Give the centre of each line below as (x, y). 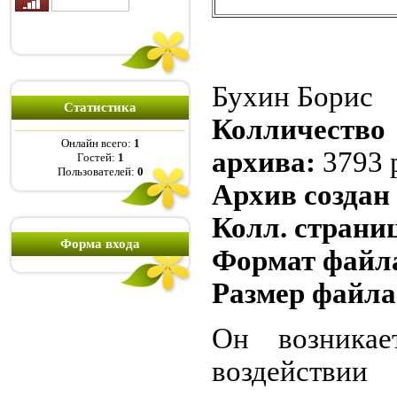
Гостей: (97, 158)
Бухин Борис (292, 97)
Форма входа (100, 244)
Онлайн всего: (97, 144)
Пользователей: (97, 172)
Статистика (100, 107)
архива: (267, 163)
